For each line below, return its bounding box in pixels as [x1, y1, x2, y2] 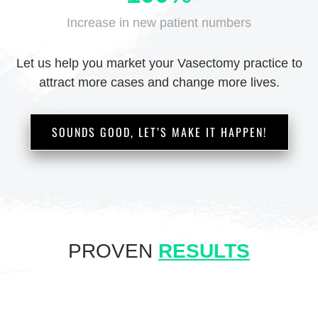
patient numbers [156, 15, 251, 30]
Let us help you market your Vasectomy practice [16, 55, 288, 70]
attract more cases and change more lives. [38, 75, 280, 89]
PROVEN [68, 239, 158, 262]
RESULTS [158, 239, 250, 262]
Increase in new [67, 15, 156, 30]
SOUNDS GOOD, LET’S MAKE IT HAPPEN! [51, 123, 267, 141]
